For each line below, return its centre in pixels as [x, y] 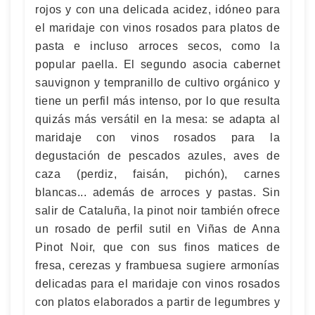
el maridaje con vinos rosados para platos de [157, 27]
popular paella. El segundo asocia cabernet [157, 64]
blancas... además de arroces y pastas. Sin [157, 192]
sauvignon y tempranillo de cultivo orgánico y [157, 82]
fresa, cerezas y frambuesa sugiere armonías [157, 265]
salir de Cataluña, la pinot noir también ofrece [157, 210]
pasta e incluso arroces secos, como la [157, 46]
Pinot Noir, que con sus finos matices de [157, 247]
